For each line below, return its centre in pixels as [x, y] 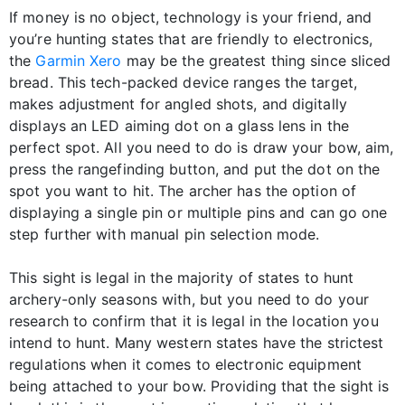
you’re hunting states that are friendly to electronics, [191, 39]
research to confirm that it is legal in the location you [194, 321]
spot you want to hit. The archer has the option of [183, 191]
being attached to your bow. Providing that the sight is [199, 386]
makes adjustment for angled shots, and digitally [178, 104]
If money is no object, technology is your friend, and [191, 18]
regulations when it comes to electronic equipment [185, 365]
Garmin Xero [79, 61]
